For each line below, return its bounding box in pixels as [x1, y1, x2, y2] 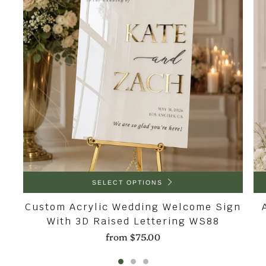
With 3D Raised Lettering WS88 [46, 215, 220, 227]
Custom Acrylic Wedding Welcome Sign [25, 201, 241, 213]
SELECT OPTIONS [91, 179, 163, 186]
